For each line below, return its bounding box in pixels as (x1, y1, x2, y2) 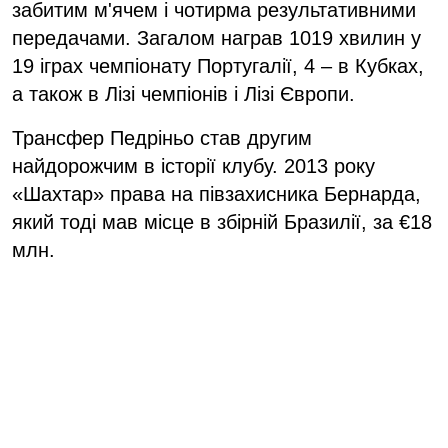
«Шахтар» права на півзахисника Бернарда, (12, 182, 421, 205)
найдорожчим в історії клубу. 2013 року (12, 154, 375, 177)
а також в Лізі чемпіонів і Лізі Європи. (12, 82, 355, 105)
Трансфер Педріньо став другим (12, 126, 312, 149)
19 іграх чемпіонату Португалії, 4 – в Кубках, (12, 54, 424, 77)
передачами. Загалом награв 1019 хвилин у (12, 26, 421, 49)
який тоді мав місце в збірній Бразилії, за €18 (12, 210, 432, 233)
